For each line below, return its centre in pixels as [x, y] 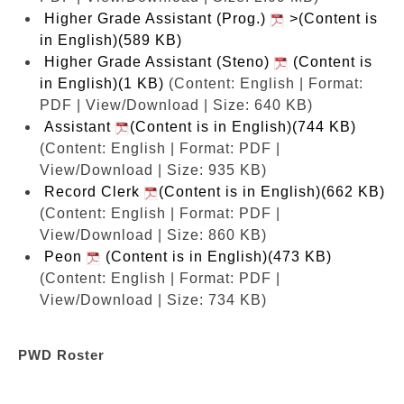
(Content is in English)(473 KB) [216, 256]
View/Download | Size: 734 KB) [153, 299]
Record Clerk [94, 191]
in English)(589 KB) [111, 40]
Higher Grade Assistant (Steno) [159, 61]
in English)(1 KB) [102, 83]
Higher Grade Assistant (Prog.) [157, 18]
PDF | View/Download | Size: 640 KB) [176, 105]
